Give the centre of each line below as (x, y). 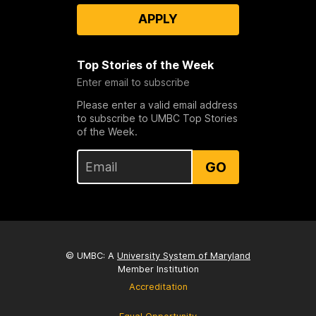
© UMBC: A (91, 255)
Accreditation (158, 286)
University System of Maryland (184, 255)
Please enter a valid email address (157, 105)
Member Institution (158, 269)
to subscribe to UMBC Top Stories (157, 119)
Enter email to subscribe (133, 83)
